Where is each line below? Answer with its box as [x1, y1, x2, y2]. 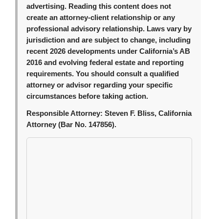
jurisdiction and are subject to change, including [26, 36, 191, 44]
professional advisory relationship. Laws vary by [26, 25, 192, 33]
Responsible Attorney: [26, 109, 103, 118]
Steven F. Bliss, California [103, 109, 192, 118]
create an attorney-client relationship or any [26, 14, 175, 22]
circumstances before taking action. [26, 92, 149, 101]
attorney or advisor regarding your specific [26, 81, 173, 89]
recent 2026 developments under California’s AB [26, 47, 191, 56]
